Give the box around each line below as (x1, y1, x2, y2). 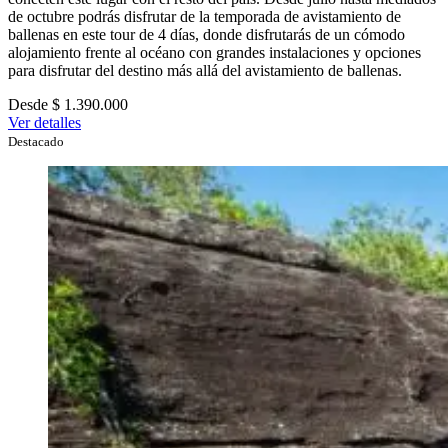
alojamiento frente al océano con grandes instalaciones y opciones (8, 44, 421, 62)
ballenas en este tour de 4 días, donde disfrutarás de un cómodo (8, 26, 405, 44)
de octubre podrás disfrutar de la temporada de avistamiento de (8, 8, 401, 26)
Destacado (8, 134, 64, 150)
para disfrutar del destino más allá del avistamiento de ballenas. (8, 62, 402, 80)
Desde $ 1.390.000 (8, 96, 128, 114)
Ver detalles (8, 114, 81, 132)
